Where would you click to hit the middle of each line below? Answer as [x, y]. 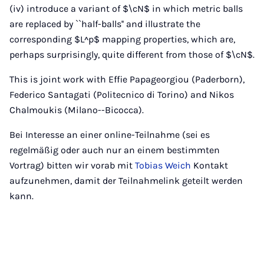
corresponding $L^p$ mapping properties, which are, [122, 39]
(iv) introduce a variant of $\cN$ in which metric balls [126, 9]
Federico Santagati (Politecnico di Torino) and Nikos [122, 95]
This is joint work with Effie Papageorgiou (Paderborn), [127, 79]
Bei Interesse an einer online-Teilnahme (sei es [110, 135]
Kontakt [209, 165]
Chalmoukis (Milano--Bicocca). [77, 110]
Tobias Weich [163, 165]
